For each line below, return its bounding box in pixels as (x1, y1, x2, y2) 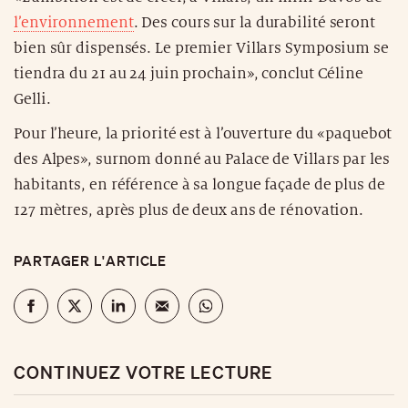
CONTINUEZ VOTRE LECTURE (14, 361, 273, 382)
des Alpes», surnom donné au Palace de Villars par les (14, 150, 390, 168)
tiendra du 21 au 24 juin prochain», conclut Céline (14, 65, 363, 82)
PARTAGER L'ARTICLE (14, 250, 168, 270)
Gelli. (14, 90, 51, 107)
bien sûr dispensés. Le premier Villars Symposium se (14, 39, 389, 56)
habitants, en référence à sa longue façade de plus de (14, 176, 385, 193)
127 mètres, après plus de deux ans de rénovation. (14, 201, 364, 219)
